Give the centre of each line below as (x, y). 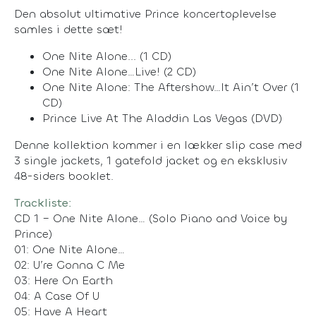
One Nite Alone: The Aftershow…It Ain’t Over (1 (171, 87)
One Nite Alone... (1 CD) (107, 56)
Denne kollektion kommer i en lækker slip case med (158, 145)
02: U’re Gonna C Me (69, 265)
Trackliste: (43, 202)
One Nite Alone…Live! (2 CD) (119, 71)
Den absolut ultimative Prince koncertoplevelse (145, 13)
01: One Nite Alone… (69, 249)
